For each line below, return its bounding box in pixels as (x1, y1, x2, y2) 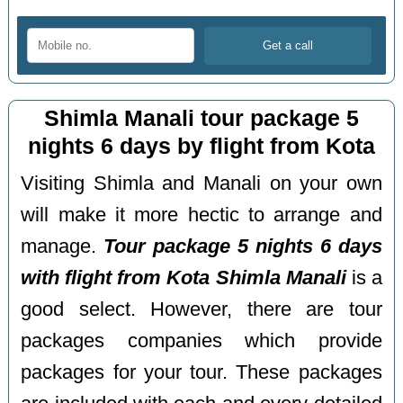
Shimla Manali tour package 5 (43, 106, 359, 131)
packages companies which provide (21, 329, 382, 352)
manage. (21, 235, 104, 257)
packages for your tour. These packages (21, 361, 382, 383)
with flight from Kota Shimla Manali (21, 266, 346, 289)
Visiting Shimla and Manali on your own (21, 172, 382, 194)
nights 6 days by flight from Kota (27, 134, 375, 159)
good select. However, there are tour (21, 298, 382, 320)
